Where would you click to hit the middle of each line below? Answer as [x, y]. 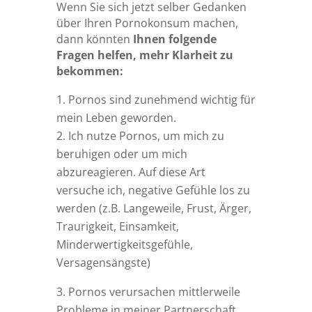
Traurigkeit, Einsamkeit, [120, 227]
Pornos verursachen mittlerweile [154, 292]
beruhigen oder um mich [122, 154]
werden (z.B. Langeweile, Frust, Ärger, [154, 209]
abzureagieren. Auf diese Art [131, 172]
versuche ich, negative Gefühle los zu [153, 190]
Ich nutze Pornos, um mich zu [146, 136]
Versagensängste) [103, 263]
